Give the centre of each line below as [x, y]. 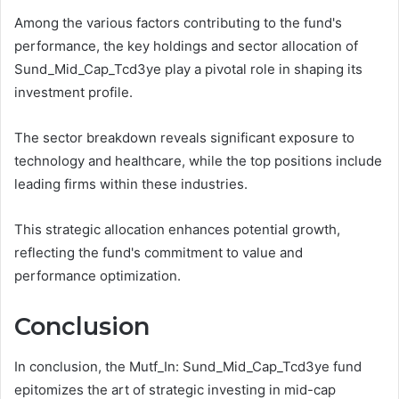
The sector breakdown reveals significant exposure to [184, 138]
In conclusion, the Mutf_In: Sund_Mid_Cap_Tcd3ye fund [188, 366]
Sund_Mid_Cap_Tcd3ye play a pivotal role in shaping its [188, 69]
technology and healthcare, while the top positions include [198, 161]
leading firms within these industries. [131, 184]
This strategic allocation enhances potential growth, [177, 230]
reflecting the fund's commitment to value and [159, 253]
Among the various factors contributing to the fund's [178, 23]
